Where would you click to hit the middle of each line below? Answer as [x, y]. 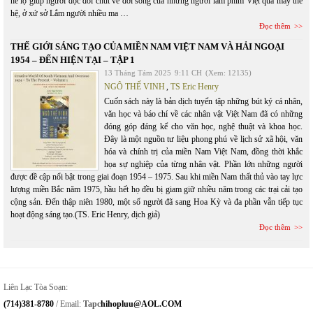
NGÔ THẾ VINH [134, 87]
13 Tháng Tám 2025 [138, 73]
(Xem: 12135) [228, 73]
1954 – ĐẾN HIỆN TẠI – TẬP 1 [73, 60]
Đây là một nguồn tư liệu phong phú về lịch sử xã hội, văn [203, 139]
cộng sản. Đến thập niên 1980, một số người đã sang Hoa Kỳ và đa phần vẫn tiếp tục [156, 202]
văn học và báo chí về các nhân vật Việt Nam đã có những [203, 114]
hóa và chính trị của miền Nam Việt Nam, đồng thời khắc [203, 152]
